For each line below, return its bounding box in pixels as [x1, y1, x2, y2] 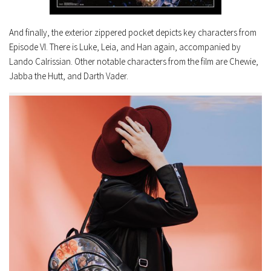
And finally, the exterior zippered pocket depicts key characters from [9, 26, 256, 38]
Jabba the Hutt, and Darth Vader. [9, 70, 128, 82]
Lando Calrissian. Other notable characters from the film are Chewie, [9, 55, 258, 67]
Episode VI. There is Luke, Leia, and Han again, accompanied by [9, 41, 241, 53]
